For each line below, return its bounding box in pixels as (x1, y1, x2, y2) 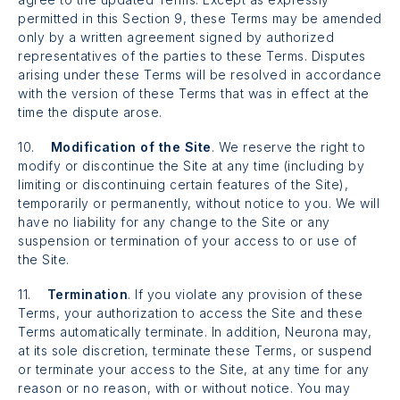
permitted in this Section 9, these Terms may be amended (18, 10, 382, 26)
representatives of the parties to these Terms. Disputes (18, 47, 366, 63)
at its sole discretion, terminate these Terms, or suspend (18, 343, 372, 358)
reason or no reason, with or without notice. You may (18, 380, 350, 396)
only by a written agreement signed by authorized (18, 29, 334, 45)
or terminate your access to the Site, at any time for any (18, 362, 370, 377)
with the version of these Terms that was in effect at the (18, 85, 370, 101)
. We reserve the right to (211, 138, 365, 154)
